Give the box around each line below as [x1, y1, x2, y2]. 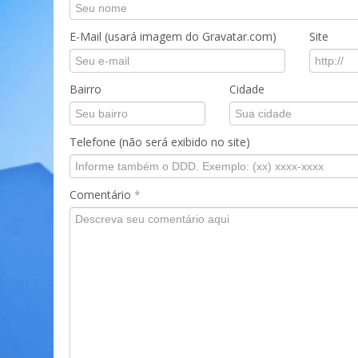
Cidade [229, 82, 265, 97]
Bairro [70, 82, 101, 97]
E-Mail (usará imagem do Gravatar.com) [70, 29, 276, 44]
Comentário [70, 187, 134, 202]
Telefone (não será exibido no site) [70, 134, 250, 149]
